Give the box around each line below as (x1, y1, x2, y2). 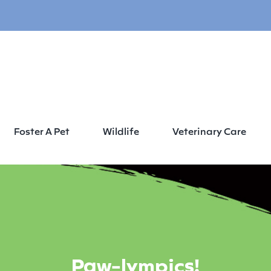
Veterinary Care (172, 124, 246, 137)
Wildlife (103, 124, 139, 137)
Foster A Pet (14, 124, 70, 137)
